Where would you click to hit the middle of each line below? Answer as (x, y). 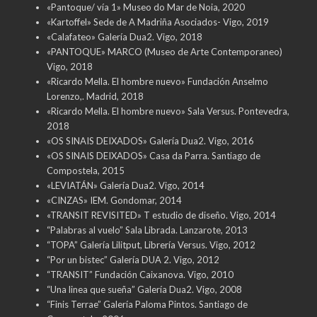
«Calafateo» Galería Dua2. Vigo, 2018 (124, 36)
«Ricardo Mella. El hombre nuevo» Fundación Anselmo (157, 81)
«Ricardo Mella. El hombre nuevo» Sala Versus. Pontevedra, (168, 111)
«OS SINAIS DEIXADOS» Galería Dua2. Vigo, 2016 (150, 140)
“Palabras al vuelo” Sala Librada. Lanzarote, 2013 (147, 230)
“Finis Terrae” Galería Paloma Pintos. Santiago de (147, 304)
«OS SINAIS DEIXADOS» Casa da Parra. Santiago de (153, 155)
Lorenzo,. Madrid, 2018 (95, 96)
